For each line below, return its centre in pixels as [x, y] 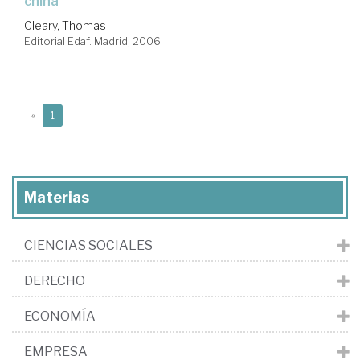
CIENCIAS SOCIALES [88, 245]
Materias [57, 197]
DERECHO [55, 280]
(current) [74, 114]
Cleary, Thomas [65, 25]
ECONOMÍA [60, 316]
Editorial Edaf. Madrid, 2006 [92, 41]
